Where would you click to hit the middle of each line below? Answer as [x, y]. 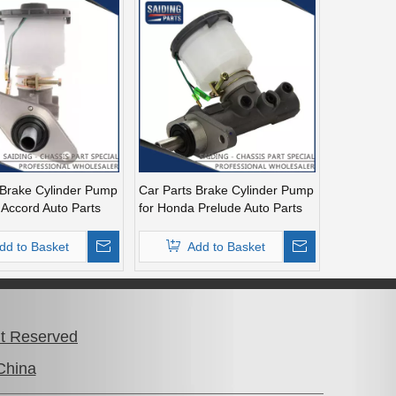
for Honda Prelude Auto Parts [221, 207]
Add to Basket [226, 246]
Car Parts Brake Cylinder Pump [226, 190]
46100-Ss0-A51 [183, 225]
